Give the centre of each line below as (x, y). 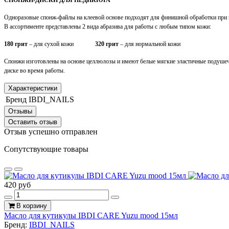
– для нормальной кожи (150, 44)
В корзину (32, 205)
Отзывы (20, 111)
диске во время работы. (35, 70)
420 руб (17, 185)
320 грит (108, 44)
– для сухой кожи (51, 44)
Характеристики (33, 88)
